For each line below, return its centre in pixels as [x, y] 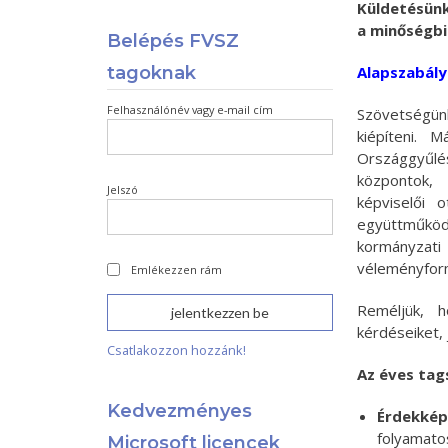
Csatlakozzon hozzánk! [177, 350]
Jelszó [123, 189]
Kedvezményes [180, 411]
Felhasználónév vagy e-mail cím [190, 109]
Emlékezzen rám [177, 269]
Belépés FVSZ [173, 41]
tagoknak [152, 73]
